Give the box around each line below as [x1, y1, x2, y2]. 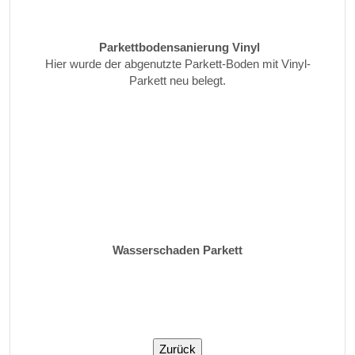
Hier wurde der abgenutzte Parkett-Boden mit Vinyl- [44, 57, 311, 71]
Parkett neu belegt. [129, 74, 226, 88]
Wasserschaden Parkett [113, 243, 242, 258]
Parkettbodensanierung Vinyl [95, 40, 260, 55]
